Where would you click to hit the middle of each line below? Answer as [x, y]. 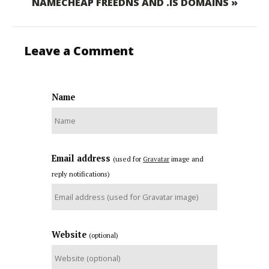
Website [69, 235]
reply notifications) [81, 174]
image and [186, 159]
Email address [81, 159]
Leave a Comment [79, 51]
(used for [128, 159]
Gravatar [156, 159]
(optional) [104, 235]
